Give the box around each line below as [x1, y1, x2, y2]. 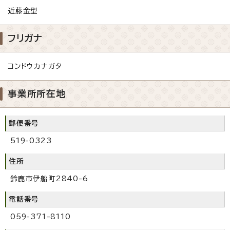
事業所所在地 [8, 88, 66, 98]
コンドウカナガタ [8, 62, 62, 70]
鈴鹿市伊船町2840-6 [10, 175, 88, 182]
